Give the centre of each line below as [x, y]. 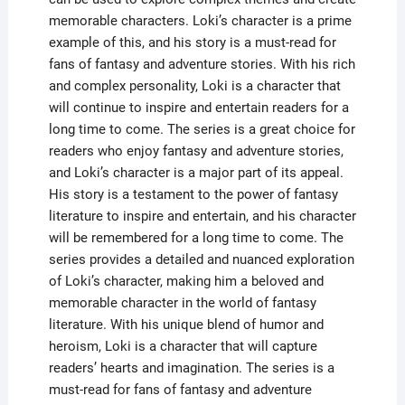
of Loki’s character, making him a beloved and [186, 281]
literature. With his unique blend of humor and [186, 324]
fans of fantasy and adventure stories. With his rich [202, 64]
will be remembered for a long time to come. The [196, 237]
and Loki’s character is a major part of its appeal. [196, 172]
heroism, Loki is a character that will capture [183, 346]
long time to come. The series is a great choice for [202, 129]
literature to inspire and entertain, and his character [202, 216]
